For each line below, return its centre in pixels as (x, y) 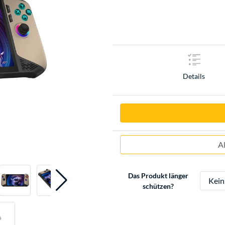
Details (194, 76)
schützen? (158, 186)
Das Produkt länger (158, 175)
